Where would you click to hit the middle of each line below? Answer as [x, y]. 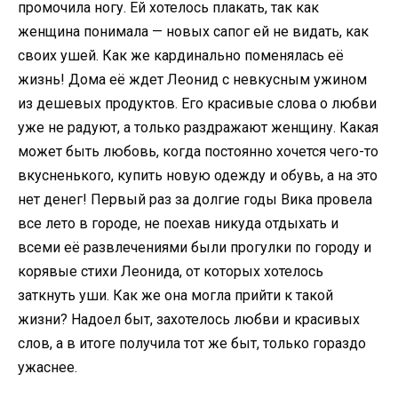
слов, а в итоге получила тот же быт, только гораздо [192, 343]
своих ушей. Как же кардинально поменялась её [181, 55]
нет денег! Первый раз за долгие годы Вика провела [195, 199]
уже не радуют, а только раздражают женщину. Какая [198, 127]
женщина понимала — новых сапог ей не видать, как [193, 31]
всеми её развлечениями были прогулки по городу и [195, 247]
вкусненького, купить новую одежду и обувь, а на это [198, 175]
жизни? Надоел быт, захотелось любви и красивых [189, 319]
